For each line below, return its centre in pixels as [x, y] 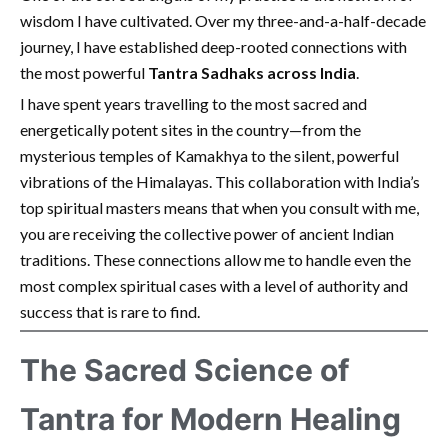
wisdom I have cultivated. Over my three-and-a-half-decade [223, 21]
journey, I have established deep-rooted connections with [213, 47]
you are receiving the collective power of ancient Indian [207, 234]
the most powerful [84, 73]
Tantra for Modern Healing [210, 419]
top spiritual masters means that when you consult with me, [219, 208]
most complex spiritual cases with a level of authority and [214, 286]
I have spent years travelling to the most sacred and [193, 104]
